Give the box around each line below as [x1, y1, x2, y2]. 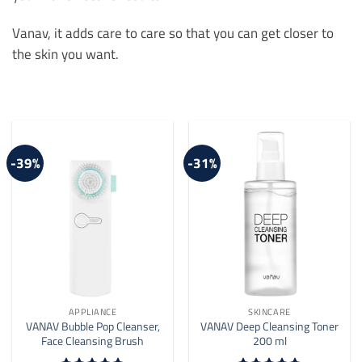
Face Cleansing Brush [41, 331, 144, 349]
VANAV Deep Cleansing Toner [200, 317, 339, 335]
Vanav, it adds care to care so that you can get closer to [12, 23, 334, 44]
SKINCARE [248, 305, 291, 318]
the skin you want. [12, 44, 119, 65]
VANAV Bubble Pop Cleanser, [25, 317, 160, 335]
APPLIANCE [68, 305, 117, 318]
